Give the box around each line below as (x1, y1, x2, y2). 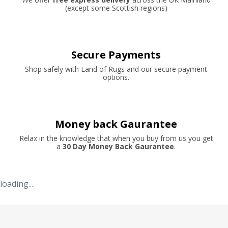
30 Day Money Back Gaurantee (63, 141, 174, 152)
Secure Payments (71, 48, 161, 62)
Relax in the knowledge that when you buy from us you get (19, 133, 213, 144)
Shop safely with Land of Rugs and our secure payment (25, 64, 207, 74)
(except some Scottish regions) (65, 3, 167, 13)
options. (103, 72, 129, 82)
